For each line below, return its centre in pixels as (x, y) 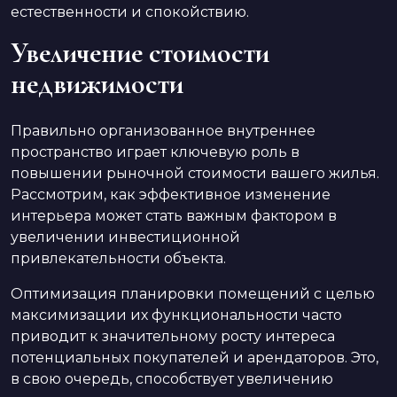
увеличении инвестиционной (125, 237)
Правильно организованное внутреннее (163, 130)
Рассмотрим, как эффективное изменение (171, 194)
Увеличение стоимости (140, 52)
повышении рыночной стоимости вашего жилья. (195, 173)
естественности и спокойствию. (130, 12)
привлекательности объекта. (118, 258)
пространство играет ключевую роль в (155, 152)
